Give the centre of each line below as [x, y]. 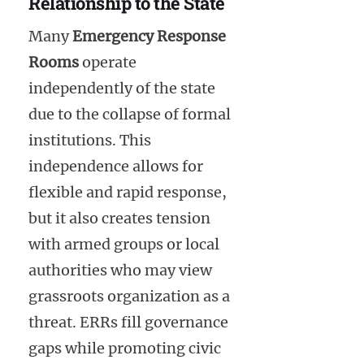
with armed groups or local [124, 244]
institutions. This [90, 140]
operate [108, 62]
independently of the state [122, 88]
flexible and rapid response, [128, 192]
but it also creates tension [119, 218]
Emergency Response [149, 36]
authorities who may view [120, 270]
